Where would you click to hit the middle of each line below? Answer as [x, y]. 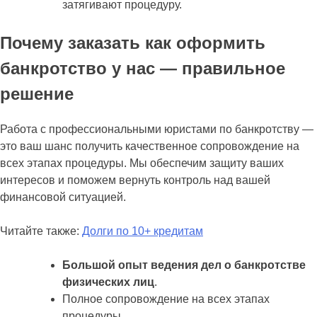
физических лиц [108, 282]
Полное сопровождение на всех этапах [166, 299]
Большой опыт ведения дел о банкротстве [184, 265]
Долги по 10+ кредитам [143, 231]
